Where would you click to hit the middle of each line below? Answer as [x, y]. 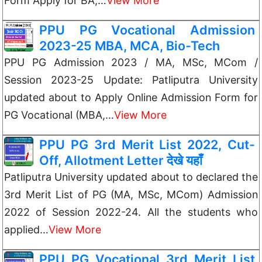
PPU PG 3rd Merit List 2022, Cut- [147, 144]
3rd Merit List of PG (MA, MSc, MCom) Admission [131, 194]
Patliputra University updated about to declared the [131, 177]
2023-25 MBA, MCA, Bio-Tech [130, 46]
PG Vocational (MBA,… [59, 115]
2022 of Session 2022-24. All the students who [131, 212]
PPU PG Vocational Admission [147, 30]
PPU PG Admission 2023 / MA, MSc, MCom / [131, 62]
